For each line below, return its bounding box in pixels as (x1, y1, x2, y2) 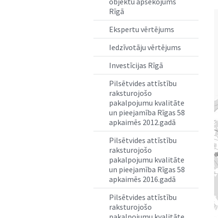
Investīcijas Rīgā (109, 60, 163, 70)
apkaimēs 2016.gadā (109, 174, 176, 184)
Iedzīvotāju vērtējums (109, 42, 181, 52)
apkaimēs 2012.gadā (109, 117, 176, 127)
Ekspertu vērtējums (109, 24, 174, 34)
